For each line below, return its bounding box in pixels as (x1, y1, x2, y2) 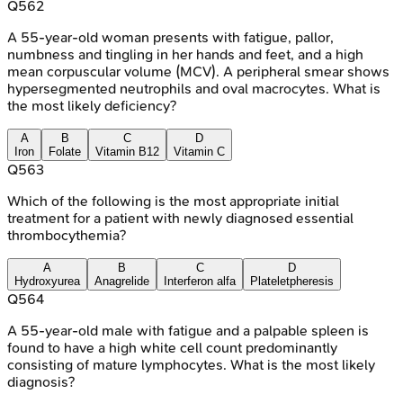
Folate (49, 144, 81, 158)
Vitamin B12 (95, 144, 159, 158)
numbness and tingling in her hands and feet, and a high (7, 45, 363, 63)
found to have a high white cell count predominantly (7, 338, 337, 356)
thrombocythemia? (7, 226, 126, 244)
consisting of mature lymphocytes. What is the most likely (7, 355, 375, 373)
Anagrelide (94, 273, 149, 288)
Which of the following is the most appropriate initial (7, 192, 339, 210)
